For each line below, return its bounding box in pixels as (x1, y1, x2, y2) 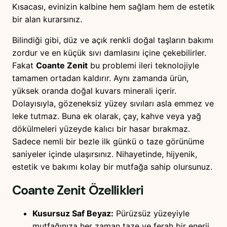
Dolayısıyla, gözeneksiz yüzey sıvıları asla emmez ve (12, 98, 214, 109)
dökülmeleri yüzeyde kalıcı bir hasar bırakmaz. (12, 124, 190, 134)
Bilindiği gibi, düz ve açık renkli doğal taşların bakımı (12, 35, 213, 46)
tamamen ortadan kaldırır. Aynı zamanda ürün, (12, 73, 188, 84)
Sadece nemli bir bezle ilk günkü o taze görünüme (12, 136, 204, 147)
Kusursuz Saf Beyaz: (32, 208, 113, 219)
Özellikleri (86, 181, 144, 199)
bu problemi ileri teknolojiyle (88, 60, 199, 71)
